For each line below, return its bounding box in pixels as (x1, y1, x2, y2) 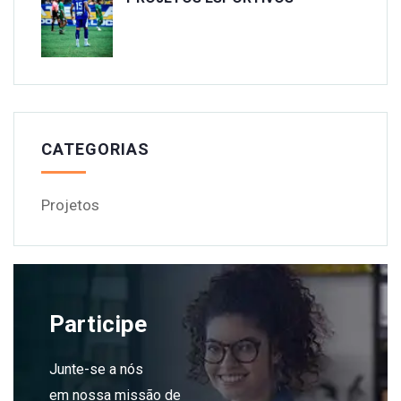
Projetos (41, 196, 99, 215)
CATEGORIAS (41, 140, 149, 159)
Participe (49, 311, 147, 338)
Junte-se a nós (49, 361, 143, 379)
